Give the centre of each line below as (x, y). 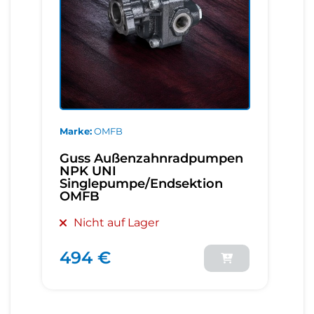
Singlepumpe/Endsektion (141, 183)
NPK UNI (88, 171)
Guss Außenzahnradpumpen (151, 158)
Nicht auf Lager (116, 222)
